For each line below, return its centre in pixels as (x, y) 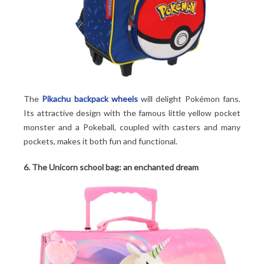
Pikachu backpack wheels (90, 98)
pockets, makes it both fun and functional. (100, 141)
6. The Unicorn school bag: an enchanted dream (111, 167)
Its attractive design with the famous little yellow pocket (132, 113)
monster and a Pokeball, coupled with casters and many (132, 127)
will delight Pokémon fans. (189, 98)
